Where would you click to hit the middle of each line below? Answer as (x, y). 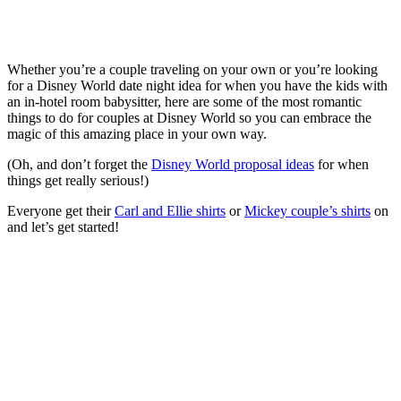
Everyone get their (61, 210)
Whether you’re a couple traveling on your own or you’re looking (192, 69)
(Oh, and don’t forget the (79, 164)
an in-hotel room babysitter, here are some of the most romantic (184, 101)
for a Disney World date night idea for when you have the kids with (197, 85)
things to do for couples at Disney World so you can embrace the (189, 117)
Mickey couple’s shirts (307, 210)
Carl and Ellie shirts (170, 210)
